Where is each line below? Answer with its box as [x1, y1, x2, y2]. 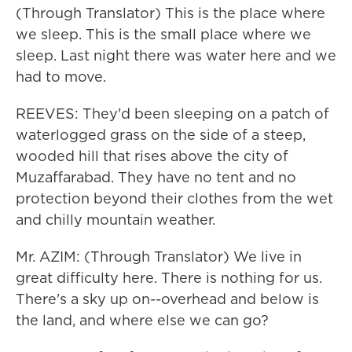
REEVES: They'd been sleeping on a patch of [16, 104, 329, 123]
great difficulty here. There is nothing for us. [16, 268, 322, 288]
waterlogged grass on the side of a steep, [16, 125, 306, 145]
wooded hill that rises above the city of [16, 146, 288, 166]
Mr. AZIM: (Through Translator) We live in [16, 247, 302, 266]
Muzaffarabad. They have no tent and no [16, 167, 296, 187]
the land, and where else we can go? [16, 310, 269, 330]
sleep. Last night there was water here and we [16, 46, 336, 65]
